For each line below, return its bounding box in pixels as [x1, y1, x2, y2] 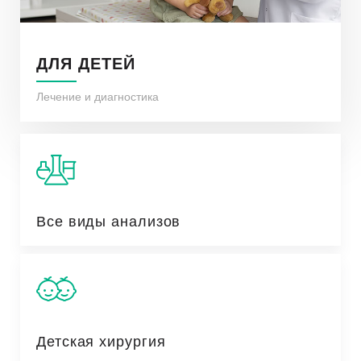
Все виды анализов [36, 209, 181, 230]
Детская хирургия [36, 329, 166, 351]
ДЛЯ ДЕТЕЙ [36, 50, 135, 74]
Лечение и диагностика [36, 87, 159, 104]
